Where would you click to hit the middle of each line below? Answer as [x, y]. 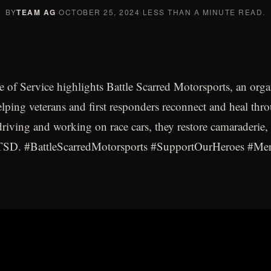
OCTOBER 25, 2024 [100, 12]
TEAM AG [36, 12]
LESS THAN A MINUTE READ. [204, 12]
